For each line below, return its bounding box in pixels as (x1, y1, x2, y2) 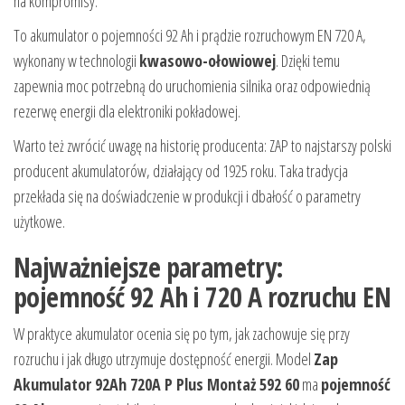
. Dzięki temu (276, 50, 340, 72)
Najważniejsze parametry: (14, 249, 284, 287)
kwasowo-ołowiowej (139, 50, 276, 72)
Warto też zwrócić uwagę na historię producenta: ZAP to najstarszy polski (14, 135, 391, 157)
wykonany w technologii (14, 50, 139, 72)
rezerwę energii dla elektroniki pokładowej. (14, 100, 240, 123)
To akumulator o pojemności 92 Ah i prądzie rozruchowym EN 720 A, (14, 24, 366, 47)
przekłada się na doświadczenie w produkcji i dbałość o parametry (14, 185, 361, 208)
